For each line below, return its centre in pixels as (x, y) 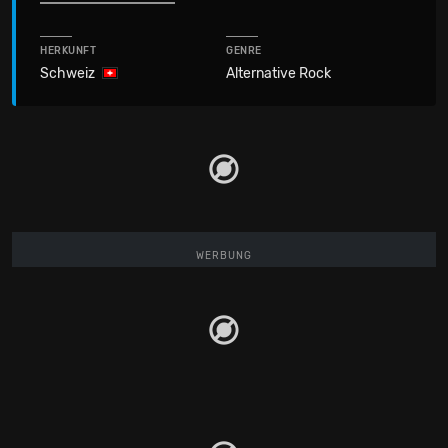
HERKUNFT (68, 51)
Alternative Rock (278, 73)
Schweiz (67, 73)
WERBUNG (224, 255)
